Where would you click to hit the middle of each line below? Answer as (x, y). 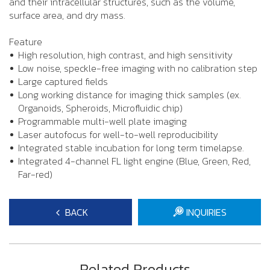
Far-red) (35, 174)
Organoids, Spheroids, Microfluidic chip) (100, 108)
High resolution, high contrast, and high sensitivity (125, 55)
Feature (26, 42)
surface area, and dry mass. (67, 15)
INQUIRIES (205, 212)
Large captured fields (63, 82)
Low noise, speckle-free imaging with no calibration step (138, 68)
